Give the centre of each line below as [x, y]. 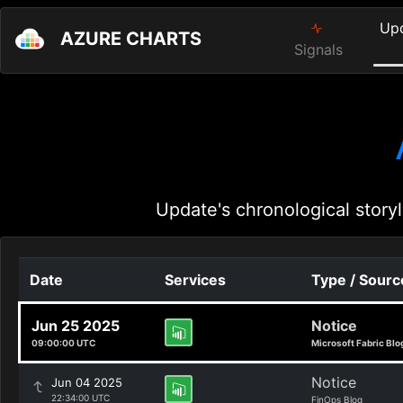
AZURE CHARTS [131, 39]
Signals [319, 49]
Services [195, 280]
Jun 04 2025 [87, 382]
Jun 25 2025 [76, 326]
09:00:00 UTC [64, 343]
